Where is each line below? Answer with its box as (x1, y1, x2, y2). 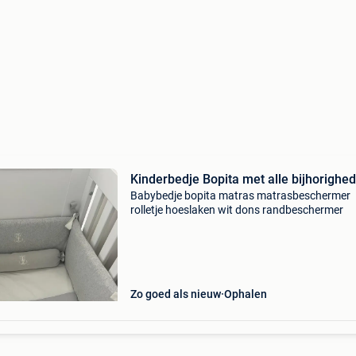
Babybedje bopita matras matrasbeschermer (130, 189, 350, 202)
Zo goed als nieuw (130, 288, 221, 300)
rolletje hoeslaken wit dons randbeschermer (130, 203, 343, 216)
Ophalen (223, 288, 267, 300)
